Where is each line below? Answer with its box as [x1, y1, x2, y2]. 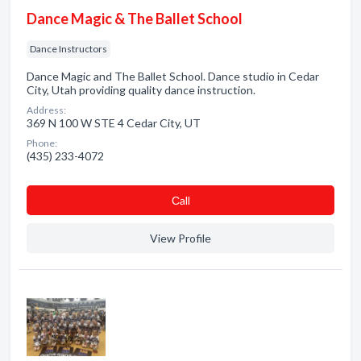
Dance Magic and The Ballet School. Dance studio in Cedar [27, 69, 319, 83]
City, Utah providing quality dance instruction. [27, 83, 255, 97]
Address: [27, 104, 66, 116]
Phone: [27, 137, 57, 149]
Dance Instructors [30, 43, 107, 55]
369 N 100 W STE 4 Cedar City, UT [27, 116, 201, 130]
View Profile [150, 231, 211, 245]
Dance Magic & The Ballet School [27, 10, 243, 27]
